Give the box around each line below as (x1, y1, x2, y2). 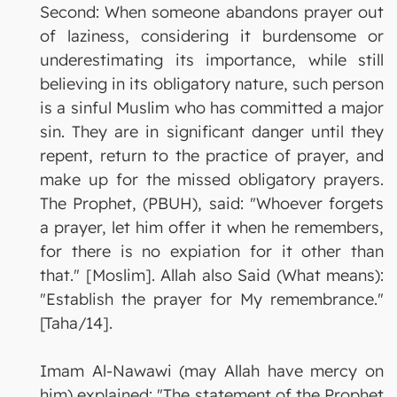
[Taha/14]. (40, 312, 113, 333)
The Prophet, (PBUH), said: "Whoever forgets (40, 192, 384, 214)
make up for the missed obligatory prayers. (40, 168, 384, 190)
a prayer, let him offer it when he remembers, (40, 216, 384, 237)
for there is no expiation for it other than (40, 240, 384, 261)
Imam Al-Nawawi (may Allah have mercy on (40, 360, 384, 381)
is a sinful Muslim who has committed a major (40, 97, 384, 118)
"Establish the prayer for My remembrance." (40, 288, 384, 309)
